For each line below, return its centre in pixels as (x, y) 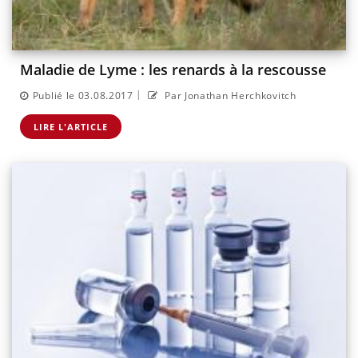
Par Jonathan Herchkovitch (229, 95)
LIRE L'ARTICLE (71, 126)
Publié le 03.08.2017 (83, 95)
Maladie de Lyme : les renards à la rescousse (173, 70)
